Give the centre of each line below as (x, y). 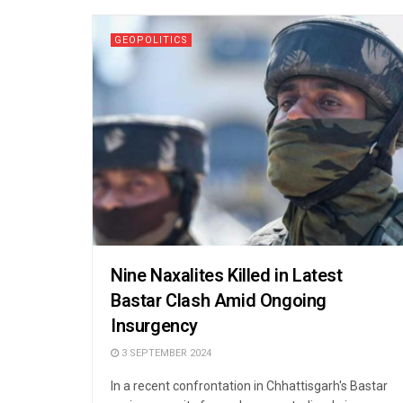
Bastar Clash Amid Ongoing (219, 300)
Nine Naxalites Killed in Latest (227, 275)
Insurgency (154, 326)
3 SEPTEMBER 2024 (165, 353)
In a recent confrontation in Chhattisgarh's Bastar (249, 385)
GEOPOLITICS (151, 40)
